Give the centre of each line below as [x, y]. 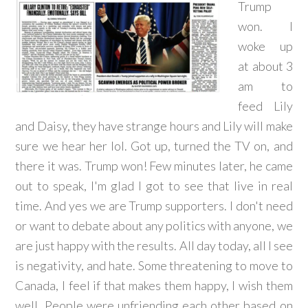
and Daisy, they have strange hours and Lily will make [154, 126]
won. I [265, 26]
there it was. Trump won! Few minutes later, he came [154, 166]
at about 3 [265, 66]
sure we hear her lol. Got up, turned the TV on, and [154, 146]
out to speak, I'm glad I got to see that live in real [154, 186]
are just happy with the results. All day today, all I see [154, 245]
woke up [265, 46]
